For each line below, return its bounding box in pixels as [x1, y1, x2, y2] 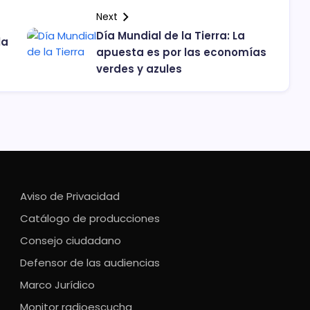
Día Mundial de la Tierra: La [96, 28, 245, 44]
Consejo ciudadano [19, 233, 121, 248]
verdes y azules [96, 62, 182, 77]
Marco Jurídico [19, 277, 95, 293]
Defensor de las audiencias [19, 255, 160, 271]
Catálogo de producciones [19, 211, 160, 226]
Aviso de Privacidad [19, 189, 120, 204]
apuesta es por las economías [96, 45, 266, 60]
